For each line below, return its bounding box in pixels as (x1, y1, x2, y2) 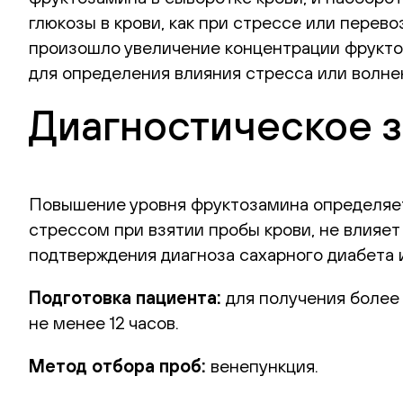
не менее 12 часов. (29, 312, 179, 333)
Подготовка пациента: (29, 287, 221, 308)
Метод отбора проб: (29, 355, 206, 376)
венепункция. (206, 355, 318, 376)
